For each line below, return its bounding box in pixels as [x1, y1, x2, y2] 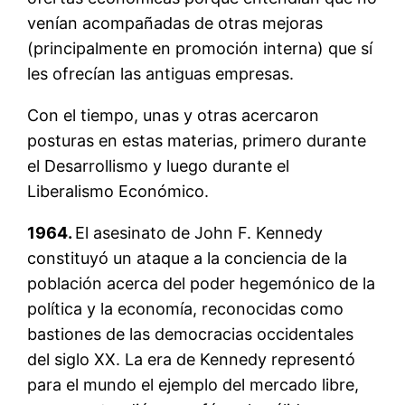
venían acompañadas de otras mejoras [27, 13, 324, 33]
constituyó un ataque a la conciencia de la [27, 248, 348, 268]
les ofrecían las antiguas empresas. [27, 63, 295, 83]
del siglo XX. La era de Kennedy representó [27, 349, 356, 369]
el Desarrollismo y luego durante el [27, 155, 290, 175]
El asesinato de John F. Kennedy [75, 222, 324, 242]
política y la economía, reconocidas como [27, 298, 344, 318]
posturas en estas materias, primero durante [27, 130, 367, 150]
